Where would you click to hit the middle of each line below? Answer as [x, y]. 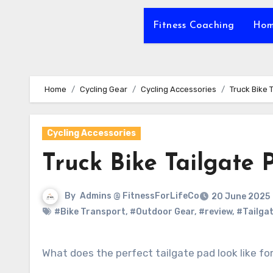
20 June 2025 [241, 197]
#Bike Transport [90, 212]
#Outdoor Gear [162, 212]
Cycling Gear [104, 89]
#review [215, 212]
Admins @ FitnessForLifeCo [140, 196]
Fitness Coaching [193, 26]
